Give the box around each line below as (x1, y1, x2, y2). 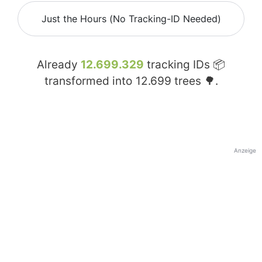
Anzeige (234, 147, 256, 154)
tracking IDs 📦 (144, 58, 225, 72)
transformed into (44, 74, 135, 88)
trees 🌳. (171, 74, 218, 88)
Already (37, 58, 81, 72)
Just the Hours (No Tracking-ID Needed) (41, 13, 221, 25)
